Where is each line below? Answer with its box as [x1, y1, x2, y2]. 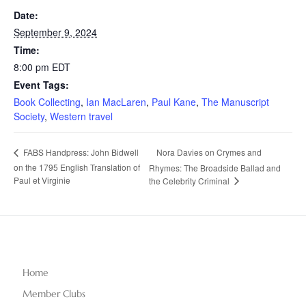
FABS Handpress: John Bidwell [21, 146, 139, 158]
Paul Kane [152, 94, 196, 109]
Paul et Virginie [14, 173, 70, 186]
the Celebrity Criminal [149, 174, 232, 186]
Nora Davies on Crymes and [156, 145, 262, 158]
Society [14, 109, 44, 123]
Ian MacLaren [86, 94, 146, 109]
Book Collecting [14, 94, 81, 109]
